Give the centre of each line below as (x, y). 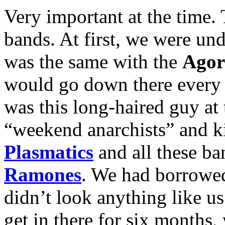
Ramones (43, 174)
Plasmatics (49, 152)
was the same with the (93, 61)
